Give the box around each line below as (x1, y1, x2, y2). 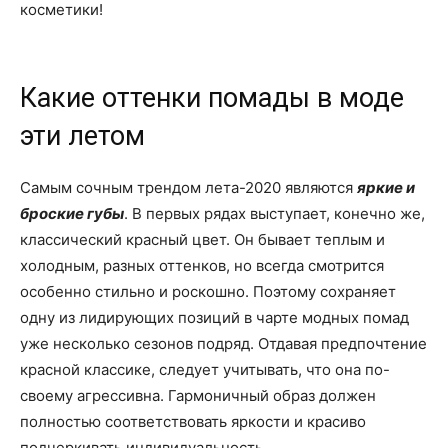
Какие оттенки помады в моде (20, 82, 404, 115)
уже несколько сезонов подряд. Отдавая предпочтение (20, 334, 427, 354)
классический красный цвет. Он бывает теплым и (20, 230, 385, 250)
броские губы (20, 204, 124, 224)
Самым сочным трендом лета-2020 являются (20, 178, 357, 198)
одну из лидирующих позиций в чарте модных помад (20, 308, 409, 328)
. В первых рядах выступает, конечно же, (124, 204, 425, 224)
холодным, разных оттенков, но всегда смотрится (20, 256, 384, 276)
